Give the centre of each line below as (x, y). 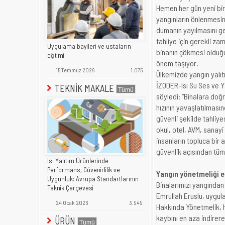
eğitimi (56, 55)
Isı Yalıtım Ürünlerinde (78, 161)
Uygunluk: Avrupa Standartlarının (93, 179)
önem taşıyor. (177, 63)
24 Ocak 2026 (71, 203)
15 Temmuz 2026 (75, 70)
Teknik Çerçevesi (70, 188)
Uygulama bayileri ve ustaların (89, 46)
